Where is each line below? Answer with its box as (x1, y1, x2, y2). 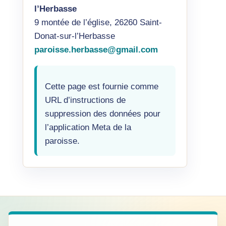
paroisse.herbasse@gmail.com (34, 45, 158, 54)
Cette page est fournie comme (44, 82, 158, 91)
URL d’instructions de (44, 95, 126, 105)
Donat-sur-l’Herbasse (34, 31, 115, 41)
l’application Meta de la (44, 123, 131, 132)
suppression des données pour (44, 109, 160, 119)
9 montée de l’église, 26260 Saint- (34, 18, 162, 27)
